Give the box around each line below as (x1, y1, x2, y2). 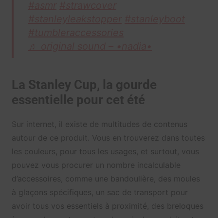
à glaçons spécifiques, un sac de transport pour (11, 187, 188, 198)
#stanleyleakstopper (28, 13, 122, 25)
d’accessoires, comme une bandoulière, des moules (11, 174, 200, 184)
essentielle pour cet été (11, 92, 145, 108)
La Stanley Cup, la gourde (11, 77, 157, 92)
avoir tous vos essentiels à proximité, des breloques (11, 201, 203, 211)
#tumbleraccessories (28, 27, 124, 39)
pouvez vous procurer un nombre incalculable (11, 160, 181, 170)
